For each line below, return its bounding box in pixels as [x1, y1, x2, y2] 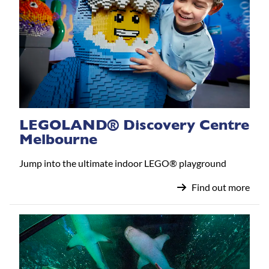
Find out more [192, 181, 250, 193]
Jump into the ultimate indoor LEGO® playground [19, 157, 226, 169]
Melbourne [19, 130, 97, 148]
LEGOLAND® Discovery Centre [19, 116, 249, 133]
